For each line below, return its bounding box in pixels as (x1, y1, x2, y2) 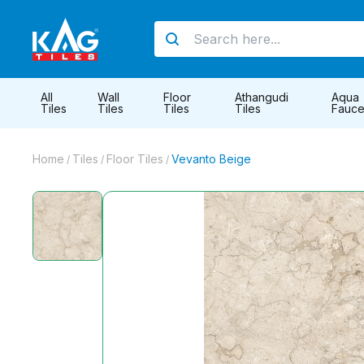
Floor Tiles (106, 152, 163, 166)
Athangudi (234, 90, 288, 104)
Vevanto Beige (171, 152, 251, 166)
